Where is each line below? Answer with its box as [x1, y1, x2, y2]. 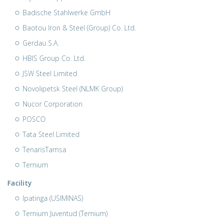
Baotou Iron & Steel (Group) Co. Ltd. [23, 23, 136, 32]
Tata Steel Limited [23, 130, 80, 139]
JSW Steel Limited [23, 69, 77, 78]
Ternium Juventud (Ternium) [23, 209, 108, 218]
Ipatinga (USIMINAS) [23, 193, 83, 203]
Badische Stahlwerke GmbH [23, 8, 110, 17]
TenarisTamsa [23, 145, 66, 154]
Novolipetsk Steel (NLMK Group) [23, 84, 123, 93]
